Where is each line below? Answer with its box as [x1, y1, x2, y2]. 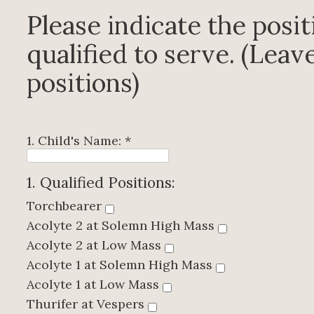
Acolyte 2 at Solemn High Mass [27, 217, 218, 234]
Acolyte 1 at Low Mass [27, 276, 163, 293]
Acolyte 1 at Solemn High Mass [27, 257, 216, 273]
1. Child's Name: [27, 132, 125, 149]
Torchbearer [27, 198, 105, 214]
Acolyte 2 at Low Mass [27, 237, 165, 254]
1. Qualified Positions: [27, 173, 179, 193]
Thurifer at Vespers [27, 296, 148, 313]
